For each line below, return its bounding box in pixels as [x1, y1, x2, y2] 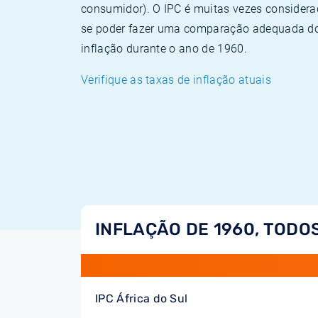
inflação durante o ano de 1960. [81, 42, 247, 55]
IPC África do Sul [95, 292, 188, 305]
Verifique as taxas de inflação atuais [81, 73, 271, 87]
